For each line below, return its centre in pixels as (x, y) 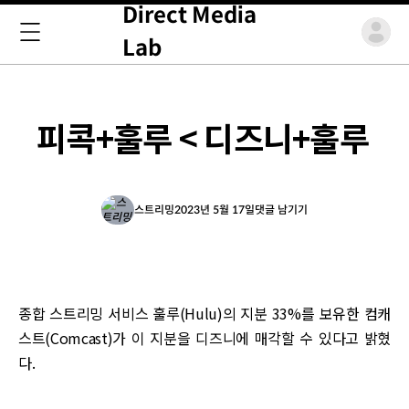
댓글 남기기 (281, 210)
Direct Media (189, 16)
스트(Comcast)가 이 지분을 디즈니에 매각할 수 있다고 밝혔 (204, 338)
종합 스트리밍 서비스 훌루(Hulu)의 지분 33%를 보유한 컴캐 (204, 313)
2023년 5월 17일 (215, 210)
